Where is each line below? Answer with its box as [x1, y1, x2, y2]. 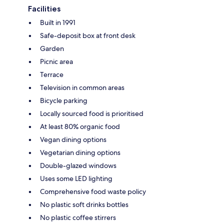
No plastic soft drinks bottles [40, 199, 128, 209]
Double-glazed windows [40, 160, 116, 170]
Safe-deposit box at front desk [40, 30, 135, 40]
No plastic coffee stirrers [40, 212, 116, 222]
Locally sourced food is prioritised [40, 108, 143, 118]
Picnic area [40, 56, 73, 66]
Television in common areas [40, 82, 124, 92]
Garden [40, 43, 64, 53]
